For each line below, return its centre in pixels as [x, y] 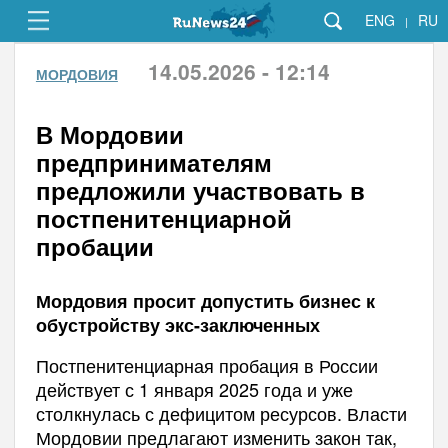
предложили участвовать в [200, 190]
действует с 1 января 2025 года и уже [194, 389]
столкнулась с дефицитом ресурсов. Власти [221, 413]
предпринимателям [153, 162]
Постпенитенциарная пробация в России [206, 365]
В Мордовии [109, 134]
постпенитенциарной [163, 218]
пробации [94, 246]
